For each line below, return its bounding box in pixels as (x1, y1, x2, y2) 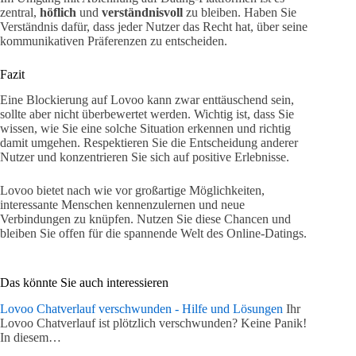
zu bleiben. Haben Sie (183, 5, 296, 19)
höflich (40, 5, 76, 19)
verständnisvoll (102, 5, 183, 19)
